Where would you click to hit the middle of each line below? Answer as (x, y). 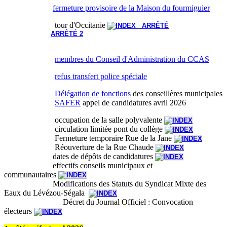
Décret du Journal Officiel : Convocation (128, 202)
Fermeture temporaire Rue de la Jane (89, 138)
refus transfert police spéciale (101, 76)
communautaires (31, 174)
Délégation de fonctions (93, 93)
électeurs (19, 211)
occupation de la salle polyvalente (84, 120)
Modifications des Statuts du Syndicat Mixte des (105, 183)
